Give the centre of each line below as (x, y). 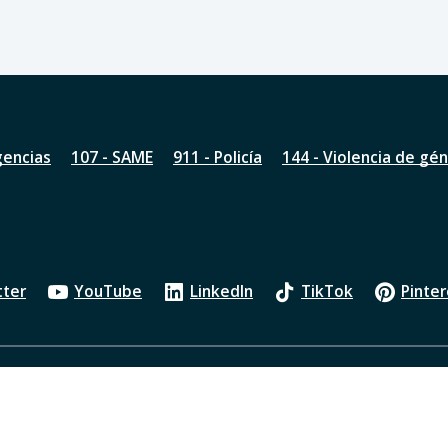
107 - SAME (112, 157)
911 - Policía (217, 157)
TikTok (327, 291)
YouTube (108, 291)
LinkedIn (221, 291)
